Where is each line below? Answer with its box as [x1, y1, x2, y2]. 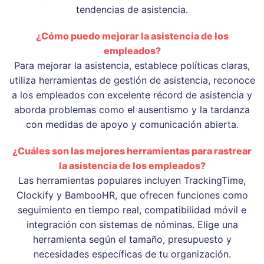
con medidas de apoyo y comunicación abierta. [25, 118, 239, 130]
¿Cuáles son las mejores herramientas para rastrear [12, 144, 252, 157]
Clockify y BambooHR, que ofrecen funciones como [16, 189, 248, 201]
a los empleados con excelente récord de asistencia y [12, 88, 252, 101]
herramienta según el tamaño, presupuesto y [32, 233, 232, 245]
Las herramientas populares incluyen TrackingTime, [18, 174, 246, 186]
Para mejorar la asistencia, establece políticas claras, [14, 59, 250, 71]
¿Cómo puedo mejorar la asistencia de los [35, 29, 229, 42]
